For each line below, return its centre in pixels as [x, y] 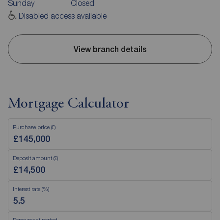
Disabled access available [63, 16]
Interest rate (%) [31, 189]
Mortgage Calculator [69, 104]
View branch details [110, 49]
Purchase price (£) [34, 127]
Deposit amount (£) [35, 158]
